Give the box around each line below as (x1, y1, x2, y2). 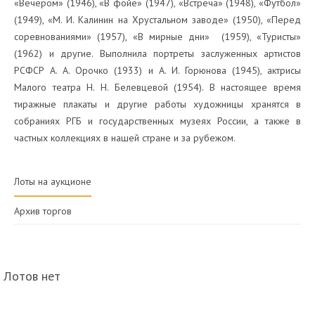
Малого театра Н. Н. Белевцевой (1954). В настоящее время (14, 81, 301, 94)
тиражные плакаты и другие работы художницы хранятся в (14, 98, 301, 110)
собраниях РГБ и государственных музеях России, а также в (14, 115, 301, 127)
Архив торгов (14, 205, 72, 217)
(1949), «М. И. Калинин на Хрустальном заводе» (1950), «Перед (14, 13, 301, 26)
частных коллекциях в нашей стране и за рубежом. (14, 131, 238, 144)
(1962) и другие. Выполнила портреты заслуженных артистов (14, 47, 301, 60)
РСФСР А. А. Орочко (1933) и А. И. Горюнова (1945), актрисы (14, 64, 301, 77)
